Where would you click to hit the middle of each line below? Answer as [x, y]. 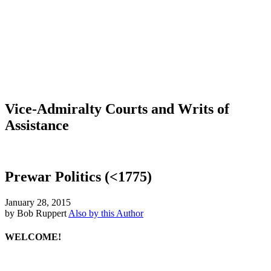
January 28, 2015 [38, 202]
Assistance [37, 125]
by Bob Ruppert [36, 213]
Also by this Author [106, 213]
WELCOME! [33, 237]
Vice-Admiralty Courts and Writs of [117, 109]
